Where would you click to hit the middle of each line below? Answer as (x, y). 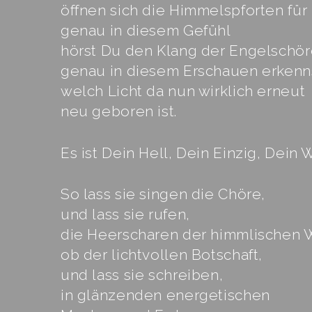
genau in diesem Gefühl (146, 30)
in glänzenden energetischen (165, 295)
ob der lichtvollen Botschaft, (162, 255)
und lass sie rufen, (125, 214)
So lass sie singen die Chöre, (163, 194)
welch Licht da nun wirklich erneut (183, 91)
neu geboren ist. (119, 111)
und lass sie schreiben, (142, 275)
